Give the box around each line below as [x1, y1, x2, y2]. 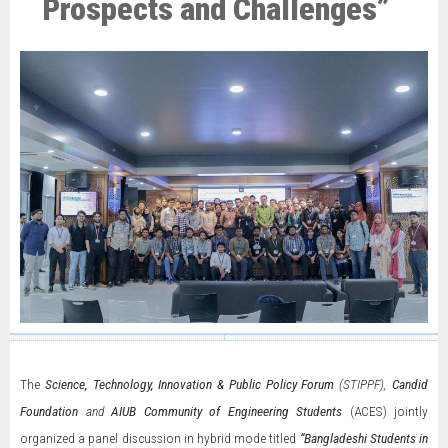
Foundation [20, 403, 78, 419]
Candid [392, 376, 429, 392]
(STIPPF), [334, 376, 393, 392]
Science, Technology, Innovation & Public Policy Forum [44, 376, 335, 392]
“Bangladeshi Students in [299, 430, 429, 446]
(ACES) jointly [342, 403, 428, 419]
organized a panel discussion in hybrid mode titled [20, 430, 300, 446]
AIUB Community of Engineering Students [111, 403, 342, 419]
